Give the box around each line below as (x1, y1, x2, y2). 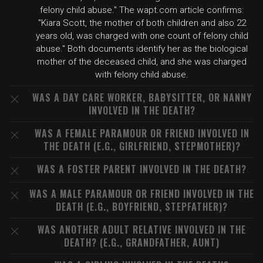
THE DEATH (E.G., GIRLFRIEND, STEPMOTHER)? (43, 139, 241, 153)
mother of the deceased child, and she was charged (37, 56, 247, 67)
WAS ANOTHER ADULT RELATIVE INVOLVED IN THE (38, 222, 246, 237)
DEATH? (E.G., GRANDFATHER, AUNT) (64, 235, 220, 249)
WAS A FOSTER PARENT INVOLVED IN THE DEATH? (37, 162, 247, 176)
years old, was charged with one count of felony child (35, 31, 248, 41)
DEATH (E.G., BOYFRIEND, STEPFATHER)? (56, 200, 228, 214)
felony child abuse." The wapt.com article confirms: (40, 5, 244, 15)
